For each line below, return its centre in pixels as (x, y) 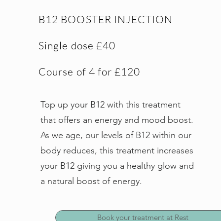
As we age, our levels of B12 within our (116, 135)
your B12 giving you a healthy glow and (117, 166)
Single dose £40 (78, 45)
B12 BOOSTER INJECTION (106, 19)
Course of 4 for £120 (90, 72)
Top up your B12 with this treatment (111, 105)
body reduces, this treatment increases (117, 150)
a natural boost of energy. (92, 181)
